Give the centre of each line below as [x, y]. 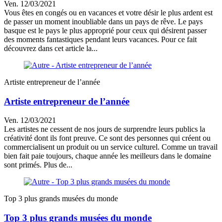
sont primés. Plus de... [38, 165]
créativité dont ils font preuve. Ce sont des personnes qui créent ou [107, 138]
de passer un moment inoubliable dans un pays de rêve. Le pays [103, 21]
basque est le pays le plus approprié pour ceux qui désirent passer [105, 30]
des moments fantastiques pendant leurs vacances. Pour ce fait [100, 39]
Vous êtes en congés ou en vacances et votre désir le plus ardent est [108, 12]
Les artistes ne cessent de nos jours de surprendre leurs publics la [105, 129]
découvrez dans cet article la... [51, 48]
